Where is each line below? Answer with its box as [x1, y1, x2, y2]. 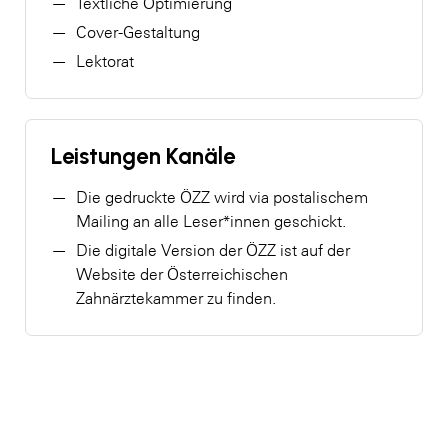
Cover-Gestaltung [76, 22, 200, 41]
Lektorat [76, 51, 134, 70]
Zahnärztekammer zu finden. [76, 288, 276, 307]
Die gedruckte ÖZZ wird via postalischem [76, 187, 368, 206]
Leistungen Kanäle [51, 142, 236, 170]
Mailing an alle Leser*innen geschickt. [76, 211, 346, 230]
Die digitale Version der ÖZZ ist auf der [76, 240, 350, 259]
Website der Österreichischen [76, 264, 288, 283]
